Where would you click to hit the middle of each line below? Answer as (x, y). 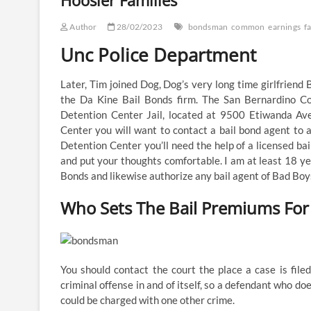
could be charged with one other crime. (148, 300)
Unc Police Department (158, 55)
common (248, 27)
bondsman (208, 27)
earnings (285, 27)
